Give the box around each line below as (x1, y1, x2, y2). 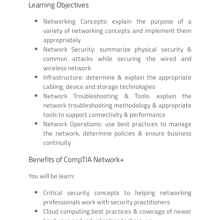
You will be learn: (28, 170, 75, 181)
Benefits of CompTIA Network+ (28, 153, 124, 165)
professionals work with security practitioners (43, 196, 170, 207)
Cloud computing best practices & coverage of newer (43, 206, 192, 216)
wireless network (43, 62, 91, 73)
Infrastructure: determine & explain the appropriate (43, 72, 192, 82)
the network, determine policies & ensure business (43, 128, 192, 138)
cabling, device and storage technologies (43, 81, 155, 91)
